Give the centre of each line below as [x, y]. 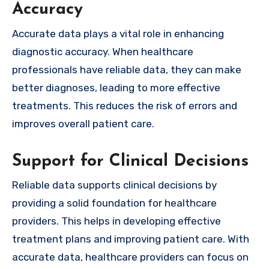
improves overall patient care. [83, 123]
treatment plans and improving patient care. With [131, 239]
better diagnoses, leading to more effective [116, 87]
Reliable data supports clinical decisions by [114, 185]
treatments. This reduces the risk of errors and [125, 105]
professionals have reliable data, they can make [127, 69]
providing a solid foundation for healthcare [114, 203]
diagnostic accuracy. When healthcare [103, 51]
